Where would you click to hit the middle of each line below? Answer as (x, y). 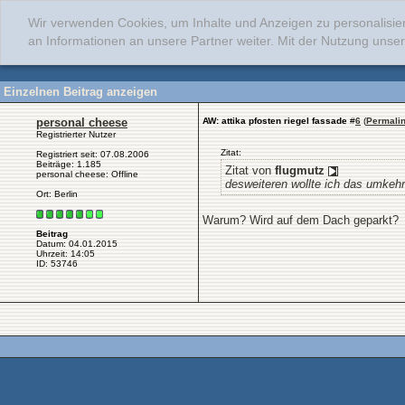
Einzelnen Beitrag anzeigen (80, 92)
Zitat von (250, 170)
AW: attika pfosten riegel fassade (275, 121)
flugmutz (300, 170)
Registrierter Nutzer (76, 134)
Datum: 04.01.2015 (77, 244)
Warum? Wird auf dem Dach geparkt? (301, 220)
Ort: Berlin (57, 194)
